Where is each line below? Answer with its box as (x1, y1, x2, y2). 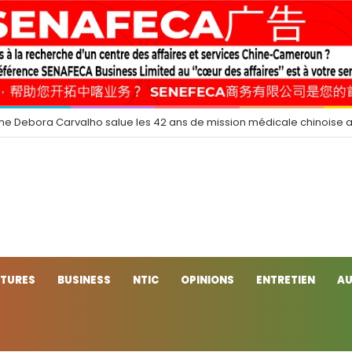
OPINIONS (181, 272, 234, 288)
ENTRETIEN (256, 272, 315, 288)
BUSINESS (57, 272, 111, 288)
